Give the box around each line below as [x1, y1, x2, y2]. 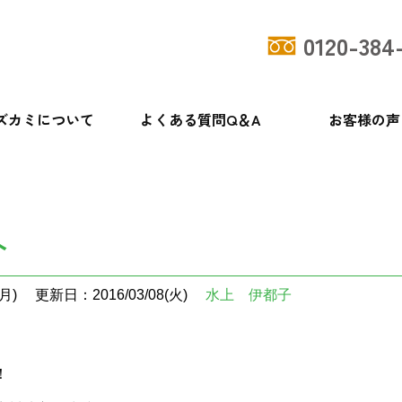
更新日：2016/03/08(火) [35, 287, 188, 302]
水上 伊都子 [205, 287, 292, 302]
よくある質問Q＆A [140, 109, 262, 130]
